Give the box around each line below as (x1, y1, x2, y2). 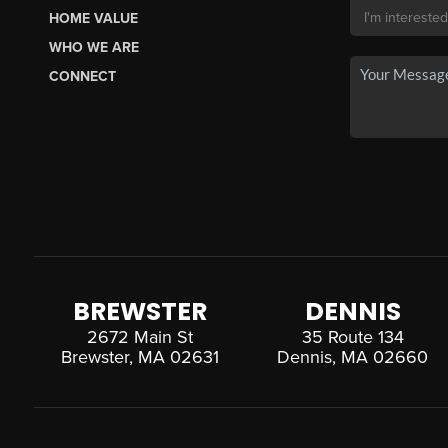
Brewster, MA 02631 (60, 345, 219, 368)
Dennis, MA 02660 (277, 345, 429, 368)
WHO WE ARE (48, 38, 139, 56)
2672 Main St (86, 325, 193, 348)
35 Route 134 (301, 325, 404, 348)
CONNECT (48, 67, 116, 85)
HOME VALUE (48, 9, 138, 27)
